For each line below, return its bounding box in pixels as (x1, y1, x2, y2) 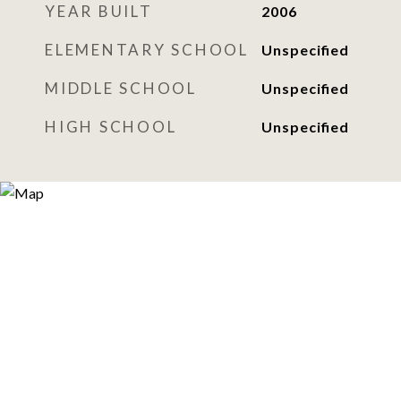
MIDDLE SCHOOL (45, 79, 197, 98)
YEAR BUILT (45, 2, 153, 21)
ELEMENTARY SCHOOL (45, 40, 249, 59)
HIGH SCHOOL (45, 117, 177, 136)
